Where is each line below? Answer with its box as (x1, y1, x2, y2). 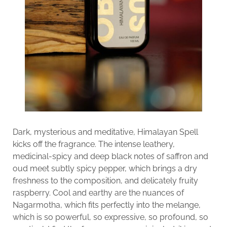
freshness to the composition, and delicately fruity (12, 175, 198, 185)
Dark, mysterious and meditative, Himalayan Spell (12, 127, 198, 137)
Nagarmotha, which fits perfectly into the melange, (12, 200, 201, 210)
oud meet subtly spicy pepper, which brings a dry (12, 163, 197, 173)
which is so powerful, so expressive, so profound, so (12, 212, 208, 222)
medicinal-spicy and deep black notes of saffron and (12, 151, 208, 161)
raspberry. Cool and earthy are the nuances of (12, 187, 184, 198)
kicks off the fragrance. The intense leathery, (12, 139, 175, 149)
